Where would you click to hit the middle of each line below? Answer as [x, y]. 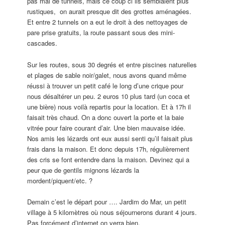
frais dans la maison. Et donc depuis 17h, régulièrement [108, 149]
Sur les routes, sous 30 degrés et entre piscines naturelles [112, 64]
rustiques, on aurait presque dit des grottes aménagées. [109, 12]
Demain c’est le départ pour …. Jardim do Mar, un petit [107, 201]
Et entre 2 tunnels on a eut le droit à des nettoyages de [107, 22]
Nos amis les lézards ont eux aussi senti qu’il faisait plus [110, 138]
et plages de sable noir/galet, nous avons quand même [107, 75]
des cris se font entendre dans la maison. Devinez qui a [108, 159]
